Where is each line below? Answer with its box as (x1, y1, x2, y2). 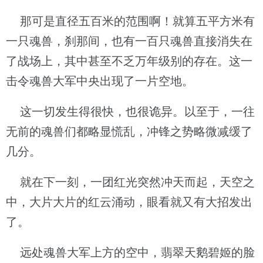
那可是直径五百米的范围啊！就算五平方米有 (6, 15, 255, 28)
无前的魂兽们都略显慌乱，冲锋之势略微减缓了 (6, 125, 252, 138)
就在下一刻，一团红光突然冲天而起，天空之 (6, 176, 255, 188)
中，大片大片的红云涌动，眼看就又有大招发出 (6, 195, 252, 208)
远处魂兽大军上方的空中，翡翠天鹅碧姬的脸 (6, 246, 255, 259)
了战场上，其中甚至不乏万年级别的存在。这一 (6, 55, 252, 68)
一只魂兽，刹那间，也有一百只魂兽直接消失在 (6, 35, 252, 48)
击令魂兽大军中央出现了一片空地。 (6, 75, 194, 87)
